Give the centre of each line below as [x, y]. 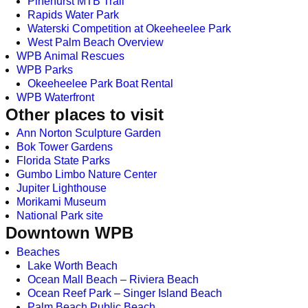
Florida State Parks [63, 161]
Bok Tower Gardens [65, 147]
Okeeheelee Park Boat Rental [100, 84]
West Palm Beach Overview [96, 43]
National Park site [60, 216]
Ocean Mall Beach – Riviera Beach [113, 279]
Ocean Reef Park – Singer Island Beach [125, 293]
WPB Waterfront [55, 98]
